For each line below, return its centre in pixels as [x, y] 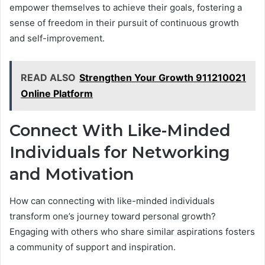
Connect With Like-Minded [120, 131]
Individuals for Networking [120, 153]
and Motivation [72, 174]
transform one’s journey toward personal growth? [113, 216]
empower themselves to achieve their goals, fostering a [126, 8]
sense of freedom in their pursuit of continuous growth [124, 23]
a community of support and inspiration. [93, 247]
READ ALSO [48, 78]
